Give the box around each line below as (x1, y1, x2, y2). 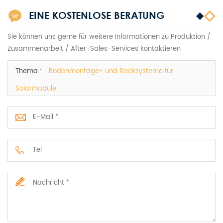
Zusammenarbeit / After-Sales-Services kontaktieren (7, 43, 181, 54)
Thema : (15, 66, 44, 77)
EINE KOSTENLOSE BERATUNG (29, 9, 165, 21)
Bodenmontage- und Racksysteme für (49, 66, 173, 77)
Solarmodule (15, 83, 56, 94)
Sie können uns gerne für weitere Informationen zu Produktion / (7, 31, 211, 42)
